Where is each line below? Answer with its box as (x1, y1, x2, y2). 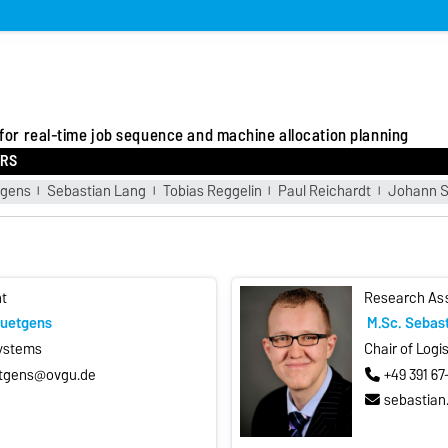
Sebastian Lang (47, 178, 147, 203)
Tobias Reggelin (162, 178, 262, 203)
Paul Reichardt (278, 178, 372, 203)
